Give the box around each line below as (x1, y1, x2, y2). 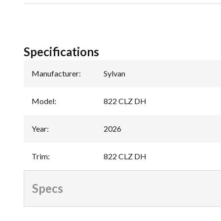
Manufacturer (32, 68, 79, 78)
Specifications (24, 44, 99, 59)
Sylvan (104, 68, 125, 78)
